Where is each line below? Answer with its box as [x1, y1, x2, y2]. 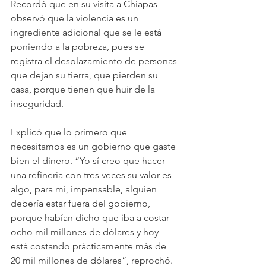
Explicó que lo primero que [11, 126, 129, 138]
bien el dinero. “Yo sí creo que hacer [11, 155, 167, 166]
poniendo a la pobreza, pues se [11, 41, 147, 52]
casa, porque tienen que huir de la [11, 84, 157, 95]
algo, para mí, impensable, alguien [11, 183, 159, 195]
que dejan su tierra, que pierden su [11, 69, 160, 81]
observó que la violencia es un [11, 12, 141, 24]
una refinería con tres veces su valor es [11, 169, 174, 180]
